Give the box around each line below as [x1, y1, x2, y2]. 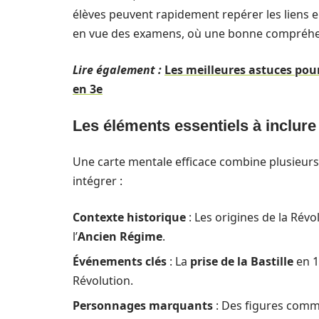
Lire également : [73, 62, 162, 78]
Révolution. [73, 273, 133, 288]
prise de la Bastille [190, 253, 293, 269]
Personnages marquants [73, 298, 213, 313]
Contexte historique [73, 209, 186, 225]
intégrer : [73, 173, 122, 189]
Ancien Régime [78, 229, 162, 244]
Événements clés [73, 253, 167, 269]
